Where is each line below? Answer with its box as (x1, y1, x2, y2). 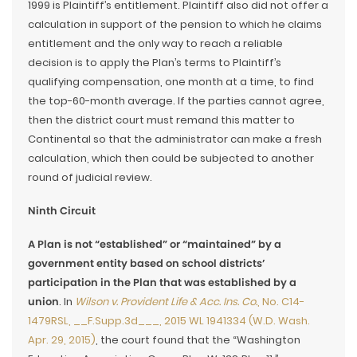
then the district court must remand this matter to (28, 112, 295, 127)
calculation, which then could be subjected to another (28, 151, 314, 166)
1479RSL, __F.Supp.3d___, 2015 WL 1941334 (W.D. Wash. (28, 313, 310, 328)
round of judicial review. (28, 170, 152, 185)
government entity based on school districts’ (28, 256, 265, 271)
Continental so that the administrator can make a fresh (28, 131, 322, 147)
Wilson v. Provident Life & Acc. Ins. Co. (75, 294, 257, 309)
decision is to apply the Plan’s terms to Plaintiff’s (28, 55, 281, 70)
